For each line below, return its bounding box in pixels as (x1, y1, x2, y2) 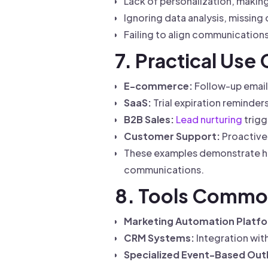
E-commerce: (124, 80, 193, 92)
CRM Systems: (124, 232, 194, 244)
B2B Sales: (124, 113, 174, 126)
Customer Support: (124, 130, 220, 142)
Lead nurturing (176, 113, 242, 126)
